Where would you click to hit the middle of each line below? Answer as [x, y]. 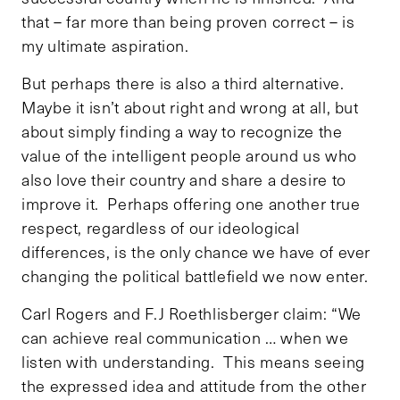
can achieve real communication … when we [185, 337]
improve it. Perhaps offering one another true [191, 203]
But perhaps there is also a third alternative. [185, 83]
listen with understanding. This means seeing [193, 361]
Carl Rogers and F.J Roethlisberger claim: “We [192, 313]
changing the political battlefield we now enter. [195, 275]
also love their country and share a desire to [184, 179]
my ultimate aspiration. [105, 45]
